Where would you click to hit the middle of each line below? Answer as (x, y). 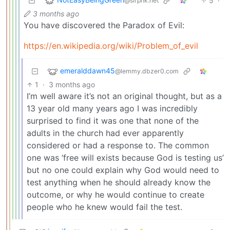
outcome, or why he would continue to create (116, 194)
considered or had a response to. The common (118, 145)
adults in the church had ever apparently (105, 133)
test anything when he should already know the (119, 182)
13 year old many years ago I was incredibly (112, 108)
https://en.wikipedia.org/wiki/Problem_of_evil (111, 45)
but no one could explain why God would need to (123, 170)
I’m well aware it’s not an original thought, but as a (124, 96)
